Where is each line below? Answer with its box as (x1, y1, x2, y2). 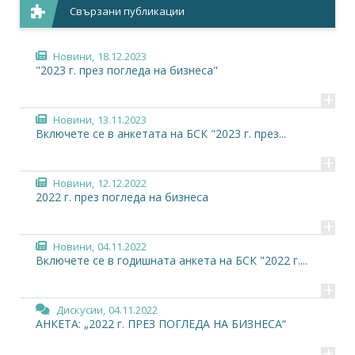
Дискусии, (56, 303, 105, 317)
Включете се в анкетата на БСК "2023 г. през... (36, 126, 286, 141)
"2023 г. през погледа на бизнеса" (36, 63, 218, 78)
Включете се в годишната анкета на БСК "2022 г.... (36, 253, 307, 268)
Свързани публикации (70, 4, 185, 18)
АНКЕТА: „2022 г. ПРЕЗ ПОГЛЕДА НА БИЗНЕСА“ (36, 316, 286, 331)
